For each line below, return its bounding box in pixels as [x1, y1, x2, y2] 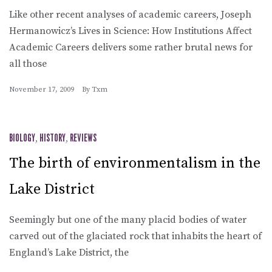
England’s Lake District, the [9, 246, 129, 259]
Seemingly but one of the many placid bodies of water [9, 213, 246, 226]
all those [9, 57, 47, 70]
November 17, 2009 [9, 84, 74, 94]
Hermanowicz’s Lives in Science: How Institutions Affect [9, 24, 252, 37]
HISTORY [39, 133, 66, 143]
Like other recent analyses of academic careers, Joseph [9, 8, 251, 21]
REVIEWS [70, 133, 97, 143]
